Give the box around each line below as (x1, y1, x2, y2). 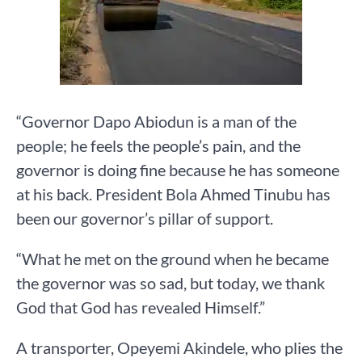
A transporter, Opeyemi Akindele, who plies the (16, 338, 343, 358)
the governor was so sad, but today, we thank (16, 273, 325, 293)
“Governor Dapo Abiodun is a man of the (16, 112, 297, 132)
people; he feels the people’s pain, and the (16, 136, 301, 156)
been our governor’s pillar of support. (16, 208, 273, 229)
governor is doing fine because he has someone (16, 160, 339, 180)
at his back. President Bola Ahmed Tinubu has (16, 184, 330, 204)
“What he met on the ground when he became (16, 249, 329, 269)
